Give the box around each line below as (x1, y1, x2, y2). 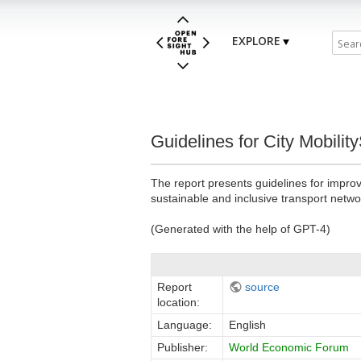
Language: (157, 317, 212, 331)
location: (157, 295, 200, 309)
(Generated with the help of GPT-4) (151, 222, 330, 235)
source (244, 280, 280, 293)
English (229, 317, 266, 331)
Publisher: (157, 340, 208, 354)
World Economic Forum (229, 340, 349, 354)
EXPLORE (232, 33, 280, 49)
